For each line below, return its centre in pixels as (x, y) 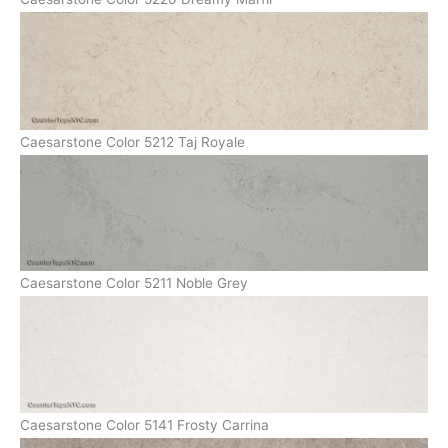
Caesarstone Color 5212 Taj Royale (132, 141)
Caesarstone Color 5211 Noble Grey (134, 283)
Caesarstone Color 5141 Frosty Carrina (144, 424)
